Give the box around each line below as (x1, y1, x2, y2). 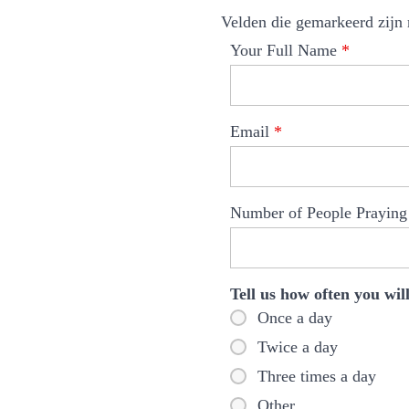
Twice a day (257, 338, 338, 356)
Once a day (257, 309, 332, 327)
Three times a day (257, 367, 376, 385)
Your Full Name (230, 41, 341, 59)
